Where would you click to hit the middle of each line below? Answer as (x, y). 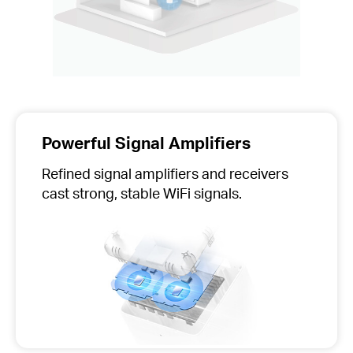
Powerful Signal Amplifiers (146, 142)
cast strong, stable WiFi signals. (141, 193)
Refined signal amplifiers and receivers (165, 173)
